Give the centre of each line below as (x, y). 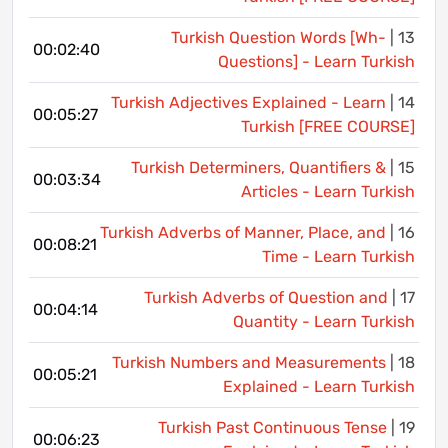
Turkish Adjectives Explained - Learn (248, 102)
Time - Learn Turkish (338, 256)
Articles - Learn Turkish (328, 191)
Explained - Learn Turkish (319, 386)
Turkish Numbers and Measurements (249, 362)
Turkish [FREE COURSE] (328, 126)
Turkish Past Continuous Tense (272, 427)
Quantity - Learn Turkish (324, 321)
